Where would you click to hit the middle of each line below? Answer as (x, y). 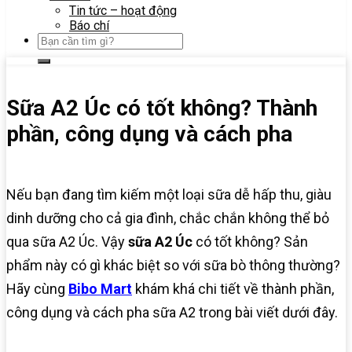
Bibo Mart (100, 289)
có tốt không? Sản (252, 242)
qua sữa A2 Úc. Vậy (67, 242)
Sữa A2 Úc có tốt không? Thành (162, 108)
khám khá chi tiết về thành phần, (233, 289)
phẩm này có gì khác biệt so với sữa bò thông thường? (173, 266)
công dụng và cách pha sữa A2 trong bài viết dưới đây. (172, 313)
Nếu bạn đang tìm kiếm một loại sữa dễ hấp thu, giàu (169, 195)
